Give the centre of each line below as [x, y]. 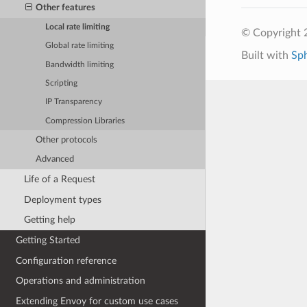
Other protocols [67, 140]
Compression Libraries [85, 121]
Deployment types [62, 199]
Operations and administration [81, 281]
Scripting [62, 83]
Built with [266, 55]
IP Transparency [74, 102]
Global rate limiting [80, 46]
